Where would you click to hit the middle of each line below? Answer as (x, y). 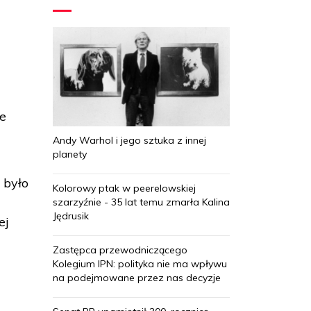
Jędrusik (71, 216)
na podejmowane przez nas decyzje (137, 277)
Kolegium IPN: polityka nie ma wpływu (140, 263)
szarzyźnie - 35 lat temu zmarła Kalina (141, 202)
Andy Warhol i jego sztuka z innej (129, 140)
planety (70, 154)
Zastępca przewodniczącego (120, 250)
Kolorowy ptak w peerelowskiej (124, 188)
